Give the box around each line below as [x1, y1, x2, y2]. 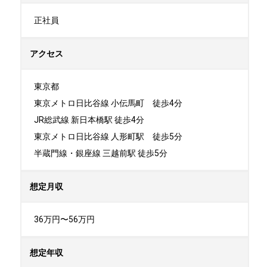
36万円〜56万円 [34, 214, 95, 224]
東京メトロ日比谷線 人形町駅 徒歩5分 [34, 131, 182, 141]
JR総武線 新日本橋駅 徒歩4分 [34, 114, 144, 125]
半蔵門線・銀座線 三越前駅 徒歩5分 [34, 148, 167, 158]
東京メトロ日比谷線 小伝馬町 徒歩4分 [34, 98, 182, 108]
